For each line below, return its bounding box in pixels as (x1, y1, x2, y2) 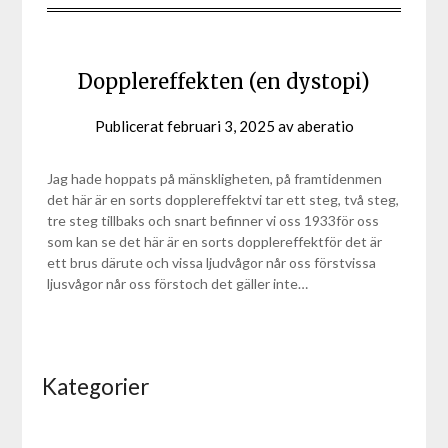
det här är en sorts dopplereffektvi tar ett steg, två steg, (47, 191, 400, 209)
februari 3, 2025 (166, 117, 275, 136)
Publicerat (94, 117, 167, 136)
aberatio (296, 117, 354, 136)
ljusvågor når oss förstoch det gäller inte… (47, 275, 309, 293)
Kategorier (42, 373, 150, 401)
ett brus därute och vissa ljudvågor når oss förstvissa (47, 254, 377, 272)
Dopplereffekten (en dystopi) (78, 69, 370, 95)
